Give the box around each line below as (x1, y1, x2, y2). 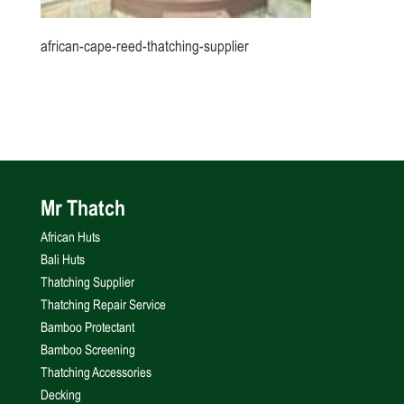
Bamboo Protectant (40, 319, 134, 335)
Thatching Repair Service (40, 297, 166, 312)
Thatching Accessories (40, 364, 151, 380)
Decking (40, 387, 81, 402)
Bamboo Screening (40, 342, 135, 357)
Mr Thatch (40, 200, 125, 220)
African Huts (40, 229, 100, 244)
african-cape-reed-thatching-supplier (40, 37, 249, 55)
